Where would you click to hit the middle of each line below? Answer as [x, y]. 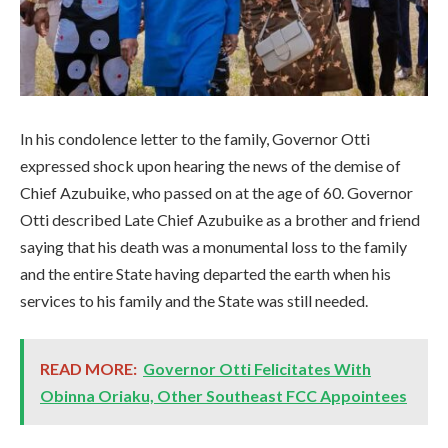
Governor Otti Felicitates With [257, 369]
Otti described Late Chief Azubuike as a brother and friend [220, 220]
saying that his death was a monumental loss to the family [213, 247]
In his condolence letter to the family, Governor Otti [195, 139]
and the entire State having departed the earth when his [205, 274]
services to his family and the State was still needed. [194, 301]
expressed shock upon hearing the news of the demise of [210, 166]
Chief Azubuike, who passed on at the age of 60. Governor [216, 193]
